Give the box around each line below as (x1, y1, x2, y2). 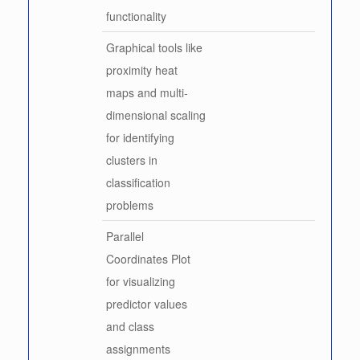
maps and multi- (106, 84, 188, 100)
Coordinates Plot (106, 250, 190, 267)
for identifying (106, 129, 174, 145)
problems (106, 196, 153, 213)
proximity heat (106, 61, 178, 78)
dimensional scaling (106, 106, 206, 123)
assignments (106, 340, 170, 357)
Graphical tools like (106, 39, 202, 55)
